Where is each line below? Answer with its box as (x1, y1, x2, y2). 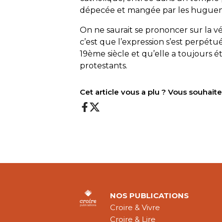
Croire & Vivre (110, 203, 161, 213)
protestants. (80, 60, 128, 70)
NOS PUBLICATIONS (110, 191, 189, 201)
